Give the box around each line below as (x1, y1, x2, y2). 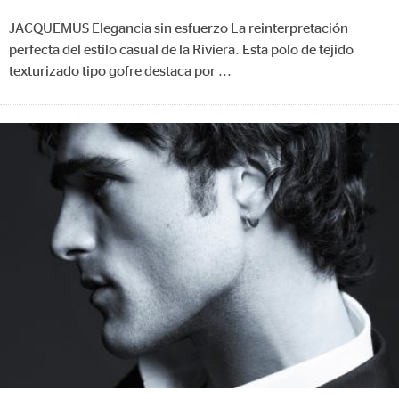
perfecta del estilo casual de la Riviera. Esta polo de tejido (9, 42, 354, 57)
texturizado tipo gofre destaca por (9, 63, 218, 78)
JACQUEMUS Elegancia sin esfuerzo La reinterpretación (9, 20, 348, 36)
